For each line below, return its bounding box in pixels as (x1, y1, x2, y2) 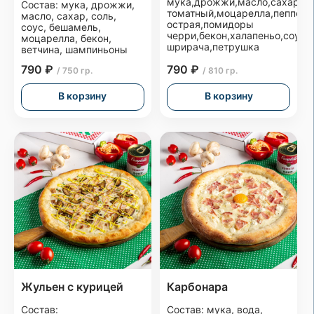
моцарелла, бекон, (21, 32, 111, 44)
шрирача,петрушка (167, 40, 260, 53)
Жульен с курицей (21, 279, 123, 294)
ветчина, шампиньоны (21, 43, 128, 55)
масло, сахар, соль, (21, 9, 116, 22)
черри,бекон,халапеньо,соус (167, 29, 306, 41)
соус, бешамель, (21, 20, 101, 33)
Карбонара (167, 279, 228, 294)
